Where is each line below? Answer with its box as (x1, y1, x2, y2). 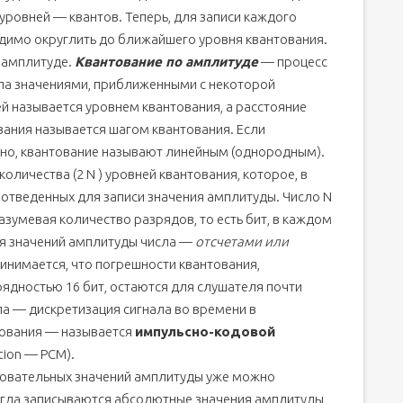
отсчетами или (195, 234, 289, 249)
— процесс (258, 54, 327, 69)
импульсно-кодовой (135, 324, 275, 339)
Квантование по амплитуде (75, 54, 258, 69)
